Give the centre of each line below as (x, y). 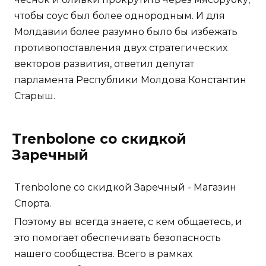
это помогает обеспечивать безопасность (118, 238)
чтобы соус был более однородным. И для (120, 16)
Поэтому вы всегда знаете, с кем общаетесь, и (128, 222)
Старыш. (35, 96)
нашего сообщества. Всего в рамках (103, 254)
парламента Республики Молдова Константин (130, 80)
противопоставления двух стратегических (121, 48)
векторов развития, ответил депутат (104, 64)
